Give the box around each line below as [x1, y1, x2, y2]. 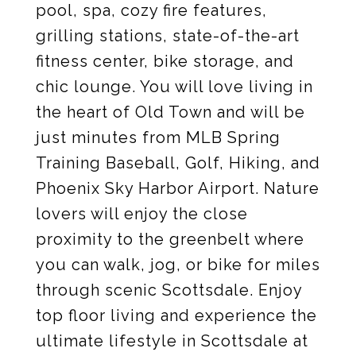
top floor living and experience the [36, 306, 317, 325]
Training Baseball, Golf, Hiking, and [36, 153, 320, 172]
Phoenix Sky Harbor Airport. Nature [36, 179, 319, 198]
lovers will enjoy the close [36, 204, 248, 223]
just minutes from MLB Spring [36, 128, 281, 147]
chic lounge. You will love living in [36, 77, 313, 96]
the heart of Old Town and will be [36, 103, 305, 122]
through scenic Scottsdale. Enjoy [36, 281, 302, 300]
